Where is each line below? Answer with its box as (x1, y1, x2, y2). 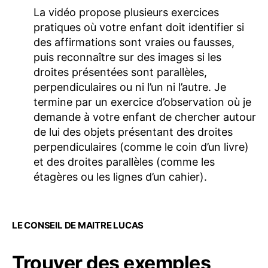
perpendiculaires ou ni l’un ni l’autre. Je (33, 80, 226, 93)
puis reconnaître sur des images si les (33, 50, 221, 63)
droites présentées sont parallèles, (33, 65, 207, 78)
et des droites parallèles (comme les (33, 155, 215, 168)
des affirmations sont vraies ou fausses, (33, 35, 234, 48)
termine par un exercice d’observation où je (33, 95, 251, 108)
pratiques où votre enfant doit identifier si (33, 20, 244, 33)
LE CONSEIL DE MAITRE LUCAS (12, 219, 144, 231)
